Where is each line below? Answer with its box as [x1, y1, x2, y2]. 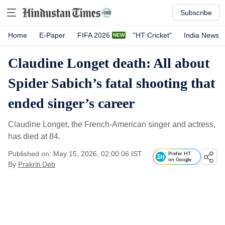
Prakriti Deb [18, 160, 55, 168]
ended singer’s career [8, 95, 135, 111]
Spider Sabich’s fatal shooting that [8, 75, 215, 91]
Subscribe [180, 9, 212, 17]
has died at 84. [8, 132, 62, 141]
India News [184, 31, 219, 39]
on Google [168, 157, 191, 162]
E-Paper [39, 31, 65, 39]
